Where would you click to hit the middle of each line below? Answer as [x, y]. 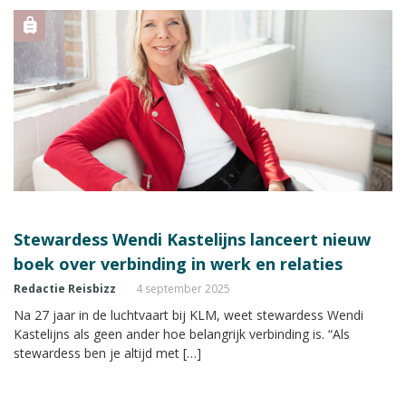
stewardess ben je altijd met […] [107, 353]
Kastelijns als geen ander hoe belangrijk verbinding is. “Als [182, 333]
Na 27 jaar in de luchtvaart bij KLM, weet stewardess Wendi [188, 314]
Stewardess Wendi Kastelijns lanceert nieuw [192, 239]
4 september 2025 [183, 288]
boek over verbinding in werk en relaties [178, 263]
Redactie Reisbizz [65, 288]
